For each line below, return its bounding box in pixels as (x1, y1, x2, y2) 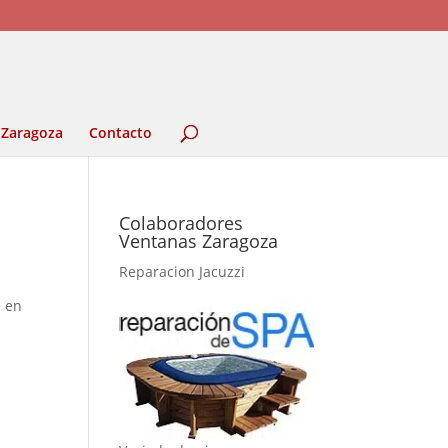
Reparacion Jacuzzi (119, 262, 246, 281)
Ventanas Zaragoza (119, 229, 279, 253)
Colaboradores (119, 211, 244, 235)
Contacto (89, 123, 152, 142)
